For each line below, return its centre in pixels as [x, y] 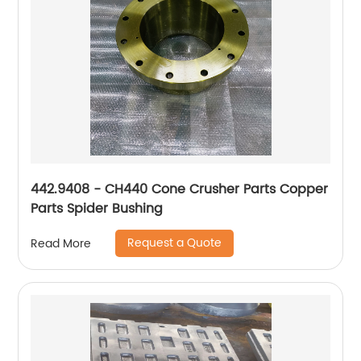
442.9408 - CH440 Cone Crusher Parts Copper [180, 189]
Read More [61, 243]
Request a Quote [175, 243]
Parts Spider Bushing [97, 209]
